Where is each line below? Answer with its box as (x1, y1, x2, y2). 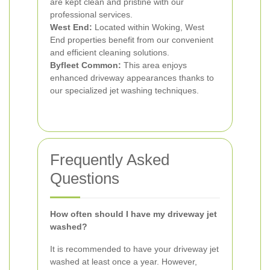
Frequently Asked (50, 151, 169, 169)
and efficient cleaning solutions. (50, 48, 169, 57)
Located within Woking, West (92, 22, 204, 32)
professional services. (50, 10, 133, 19)
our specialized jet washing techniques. (50, 86, 199, 95)
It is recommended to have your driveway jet (50, 244, 219, 254)
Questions (50, 169, 119, 187)
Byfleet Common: (50, 60, 121, 70)
